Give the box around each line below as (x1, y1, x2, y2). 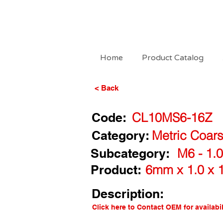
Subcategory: (91, 146, 170, 161)
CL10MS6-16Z (132, 110, 212, 125)
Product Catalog (142, 53, 204, 63)
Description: (92, 186, 164, 201)
